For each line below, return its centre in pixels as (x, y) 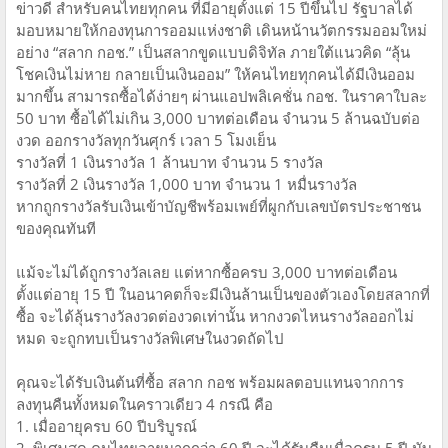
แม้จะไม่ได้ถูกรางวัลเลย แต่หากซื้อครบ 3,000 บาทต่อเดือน (206, 272)
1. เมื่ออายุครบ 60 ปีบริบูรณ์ (106, 426)
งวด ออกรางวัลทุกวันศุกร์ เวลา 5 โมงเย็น (146, 140)
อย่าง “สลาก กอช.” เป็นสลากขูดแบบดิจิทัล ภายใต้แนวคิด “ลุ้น (213, 52)
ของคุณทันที (56, 228)
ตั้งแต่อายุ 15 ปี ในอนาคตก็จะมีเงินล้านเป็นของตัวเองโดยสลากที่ (223, 294)
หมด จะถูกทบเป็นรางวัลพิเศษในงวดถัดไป (150, 338)
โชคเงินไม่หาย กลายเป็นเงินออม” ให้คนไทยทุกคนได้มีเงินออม (215, 74)
